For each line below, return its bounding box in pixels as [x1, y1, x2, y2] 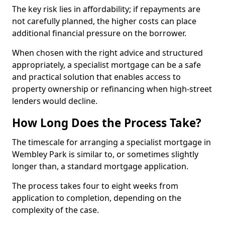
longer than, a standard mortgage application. [12, 161, 190, 172]
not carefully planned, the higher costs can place [12, 16, 196, 27]
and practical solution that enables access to [12, 71, 181, 82]
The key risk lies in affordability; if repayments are [12, 4, 200, 15]
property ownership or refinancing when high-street [12, 83, 212, 94]
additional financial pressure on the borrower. [12, 28, 188, 39]
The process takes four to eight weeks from [12, 180, 178, 191]
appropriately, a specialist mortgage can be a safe [12, 59, 201, 70]
